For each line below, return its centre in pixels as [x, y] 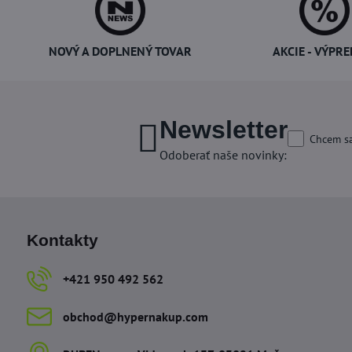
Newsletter [223, 129]
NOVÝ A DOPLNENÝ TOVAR [121, 51]
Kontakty [62, 240]
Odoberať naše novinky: [223, 154]
